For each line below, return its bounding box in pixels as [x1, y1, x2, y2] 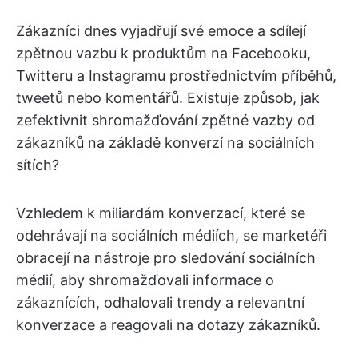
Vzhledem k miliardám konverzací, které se [16, 205, 305, 221]
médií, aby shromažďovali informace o [16, 272, 274, 288]
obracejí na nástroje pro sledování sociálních [16, 249, 316, 266]
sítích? [16, 157, 59, 173]
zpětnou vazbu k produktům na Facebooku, [16, 45, 311, 62]
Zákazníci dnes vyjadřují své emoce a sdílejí [16, 22, 306, 39]
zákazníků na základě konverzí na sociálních [16, 134, 315, 151]
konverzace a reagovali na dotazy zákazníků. [16, 316, 320, 333]
